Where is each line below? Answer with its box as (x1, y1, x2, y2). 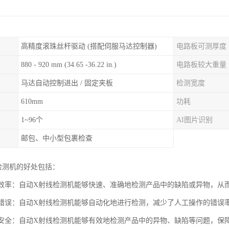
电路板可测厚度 (176, 42, 226, 50)
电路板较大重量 (176, 61, 226, 68)
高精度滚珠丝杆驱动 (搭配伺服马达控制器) (21, 42, 157, 50)
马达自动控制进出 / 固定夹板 (21, 79, 113, 87)
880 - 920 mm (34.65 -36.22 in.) (21, 61, 117, 68)
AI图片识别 (176, 116, 213, 124)
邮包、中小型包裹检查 (21, 134, 93, 142)
